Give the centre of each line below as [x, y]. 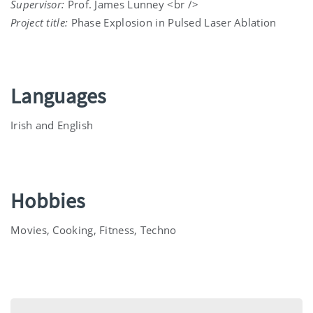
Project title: [39, 22]
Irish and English [52, 125]
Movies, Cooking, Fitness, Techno [94, 230]
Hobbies [48, 200]
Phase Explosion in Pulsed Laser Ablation [172, 22]
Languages [59, 95]
